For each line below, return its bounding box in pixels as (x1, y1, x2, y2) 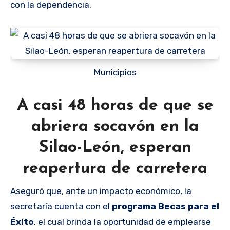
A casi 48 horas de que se (16, 98, 214, 114)
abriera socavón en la (31, 119, 199, 136)
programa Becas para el (112, 201, 219, 212)
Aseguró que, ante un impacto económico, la (10, 185, 191, 196)
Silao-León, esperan (39, 140, 191, 157)
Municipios (100, 67, 137, 78)
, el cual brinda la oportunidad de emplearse (34, 216, 211, 227)
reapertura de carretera (23, 161, 207, 178)
